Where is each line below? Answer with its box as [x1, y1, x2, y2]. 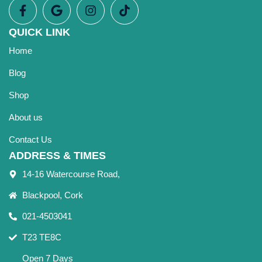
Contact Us [9, 135, 52, 144]
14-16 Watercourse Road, [22, 169, 120, 179]
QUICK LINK [9, 26, 70, 38]
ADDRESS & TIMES [9, 150, 106, 161]
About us [9, 112, 43, 122]
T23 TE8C [22, 232, 61, 242]
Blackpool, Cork [22, 190, 83, 200]
